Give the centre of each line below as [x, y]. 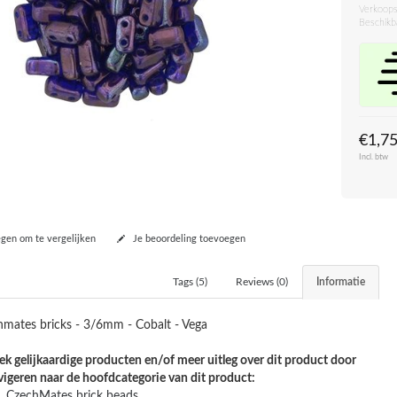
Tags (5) [191, 281]
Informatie [341, 281]
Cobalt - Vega [171, 325]
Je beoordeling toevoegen [187, 238]
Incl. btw [374, 157]
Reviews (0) [262, 281]
